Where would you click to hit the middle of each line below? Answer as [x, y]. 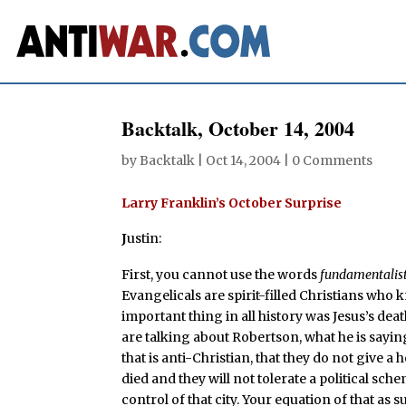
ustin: [145, 239]
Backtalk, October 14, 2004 [238, 128]
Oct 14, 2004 [244, 160]
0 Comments [333, 160]
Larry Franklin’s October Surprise [232, 203]
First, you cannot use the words [221, 275]
